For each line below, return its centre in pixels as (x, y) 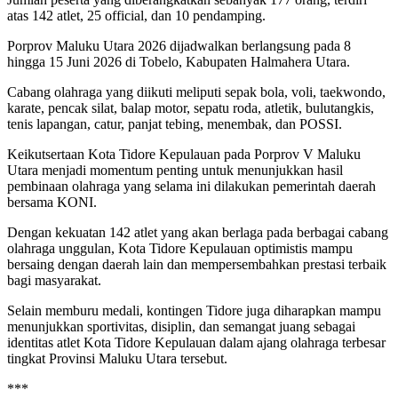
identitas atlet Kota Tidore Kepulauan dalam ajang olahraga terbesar (196, 343)
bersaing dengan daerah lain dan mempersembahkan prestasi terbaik (197, 265)
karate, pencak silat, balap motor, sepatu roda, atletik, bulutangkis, (191, 108)
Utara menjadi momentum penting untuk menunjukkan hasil (175, 171)
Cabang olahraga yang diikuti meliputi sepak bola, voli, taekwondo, (196, 92)
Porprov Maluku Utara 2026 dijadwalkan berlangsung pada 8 (179, 46)
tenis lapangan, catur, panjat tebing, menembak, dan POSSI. (175, 124)
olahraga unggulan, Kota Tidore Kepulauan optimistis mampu (180, 249)
